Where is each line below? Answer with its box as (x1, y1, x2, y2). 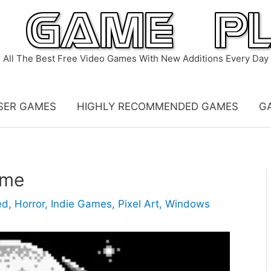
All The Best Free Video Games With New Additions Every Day (2, 53, 269, 64)
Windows (165, 198, 210, 210)
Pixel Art (118, 198, 159, 210)
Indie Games (51, 198, 112, 210)
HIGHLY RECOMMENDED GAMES (76, 100, 238, 113)
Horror (15, 198, 45, 210)
